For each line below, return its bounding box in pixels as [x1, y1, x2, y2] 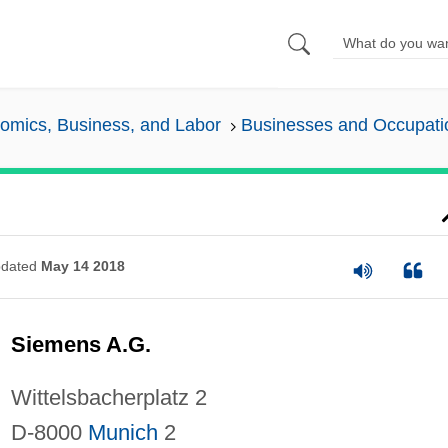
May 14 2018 [40, 258, 125, 275]
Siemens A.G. [10, 331, 151, 357]
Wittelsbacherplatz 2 [10, 384, 207, 410]
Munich [87, 419, 158, 445]
